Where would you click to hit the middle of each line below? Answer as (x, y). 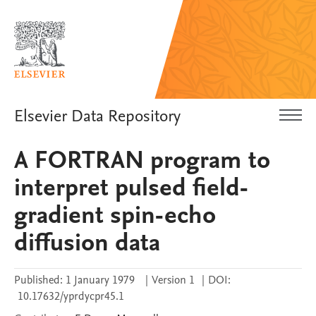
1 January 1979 (100, 280)
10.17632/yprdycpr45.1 (71, 296)
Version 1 (173, 280)
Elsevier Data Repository (97, 116)
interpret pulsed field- (132, 188)
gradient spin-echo (115, 215)
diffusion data (87, 243)
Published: (38, 280)
